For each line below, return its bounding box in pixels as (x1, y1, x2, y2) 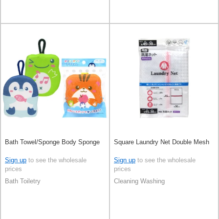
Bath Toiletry (5, 177, 41, 185)
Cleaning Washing (114, 177, 165, 185)
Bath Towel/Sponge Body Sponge (5, 138, 100, 146)
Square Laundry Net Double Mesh (114, 138, 209, 146)
